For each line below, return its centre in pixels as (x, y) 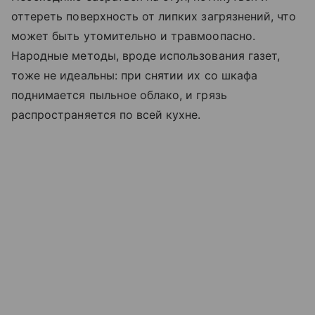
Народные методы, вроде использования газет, (146, 56)
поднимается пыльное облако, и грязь (119, 95)
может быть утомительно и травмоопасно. (133, 36)
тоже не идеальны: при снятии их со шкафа (134, 76)
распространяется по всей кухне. (108, 115)
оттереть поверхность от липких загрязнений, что (154, 17)
